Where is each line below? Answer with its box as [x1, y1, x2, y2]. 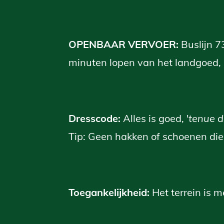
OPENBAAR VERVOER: [68, 37, 181, 50]
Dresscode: [68, 111, 123, 124]
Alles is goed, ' [123, 111, 188, 124]
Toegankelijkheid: [68, 185, 152, 198]
